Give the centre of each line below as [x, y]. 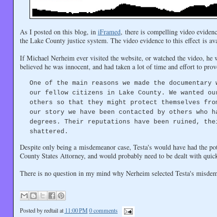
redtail [51, 210]
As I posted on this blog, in [59, 31]
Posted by [32, 210]
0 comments [103, 210]
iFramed [109, 31]
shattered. [49, 132]
